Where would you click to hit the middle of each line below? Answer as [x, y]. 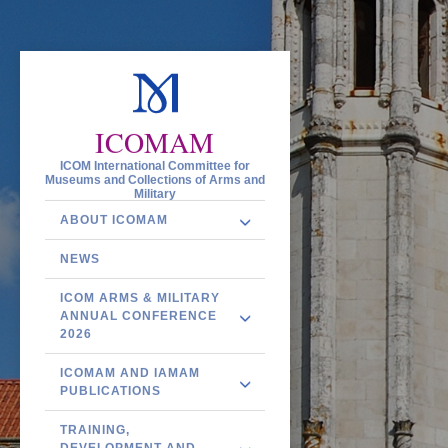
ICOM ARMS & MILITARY [140, 297]
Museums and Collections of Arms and [155, 179]
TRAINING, [95, 429]
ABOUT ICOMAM [114, 219]
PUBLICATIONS [110, 390]
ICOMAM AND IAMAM [130, 372]
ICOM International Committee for [155, 165]
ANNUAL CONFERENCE [138, 315]
